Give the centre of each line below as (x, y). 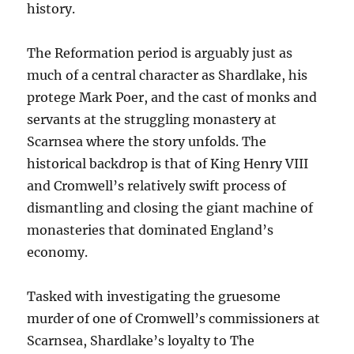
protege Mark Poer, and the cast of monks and (172, 97)
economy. (58, 252)
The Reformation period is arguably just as (160, 53)
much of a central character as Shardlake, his (168, 75)
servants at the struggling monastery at (152, 119)
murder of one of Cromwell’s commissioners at (174, 318)
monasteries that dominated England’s (151, 230)
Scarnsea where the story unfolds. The (147, 141)
